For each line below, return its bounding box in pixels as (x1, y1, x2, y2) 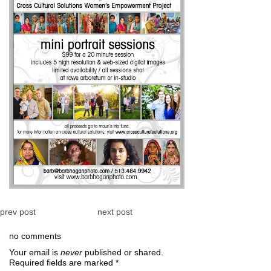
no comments (9, 230, 61, 241)
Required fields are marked (9, 257, 116, 267)
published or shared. (82, 247, 163, 257)
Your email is (9, 247, 60, 257)
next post (97, 206, 132, 217)
